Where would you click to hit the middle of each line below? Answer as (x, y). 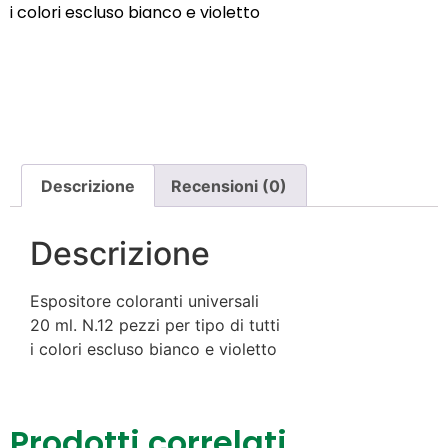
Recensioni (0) (228, 185)
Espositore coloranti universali (144, 301)
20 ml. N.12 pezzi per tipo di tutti (155, 325)
